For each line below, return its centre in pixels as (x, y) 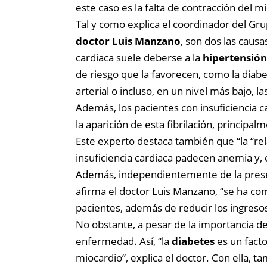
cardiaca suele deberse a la (139, 57)
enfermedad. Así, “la (124, 241)
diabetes (193, 241)
